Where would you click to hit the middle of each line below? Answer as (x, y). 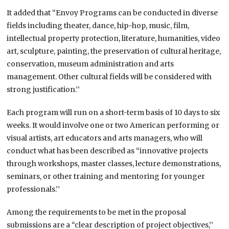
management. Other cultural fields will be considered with (109, 76)
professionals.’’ (33, 189)
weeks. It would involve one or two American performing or (113, 125)
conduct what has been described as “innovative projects (108, 151)
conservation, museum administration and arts (90, 64)
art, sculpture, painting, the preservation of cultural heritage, (114, 51)
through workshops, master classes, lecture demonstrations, (114, 163)
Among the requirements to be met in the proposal (97, 212)
